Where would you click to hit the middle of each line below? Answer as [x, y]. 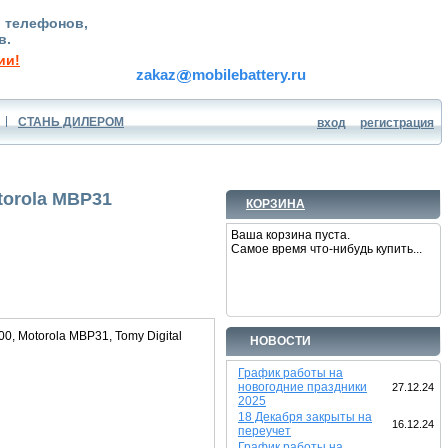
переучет [264, 431]
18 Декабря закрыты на [305, 417]
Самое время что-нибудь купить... [326, 249]
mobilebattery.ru [249, 74]
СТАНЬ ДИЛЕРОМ [71, 122]
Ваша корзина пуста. [290, 235]
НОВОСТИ [280, 341]
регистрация [397, 123]
